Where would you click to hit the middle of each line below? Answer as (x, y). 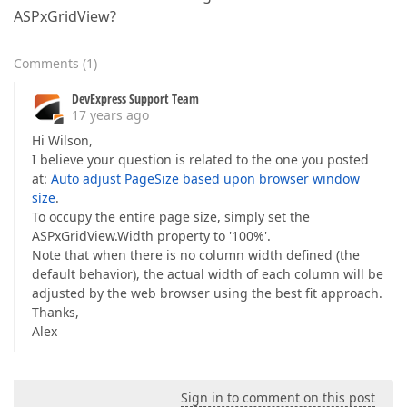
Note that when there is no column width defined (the (196, 255)
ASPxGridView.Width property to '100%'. (151, 236)
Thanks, (55, 312)
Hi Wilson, (62, 140)
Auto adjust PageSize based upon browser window (205, 179)
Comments (46, 63)
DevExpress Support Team (135, 99)
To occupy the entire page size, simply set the (171, 217)
